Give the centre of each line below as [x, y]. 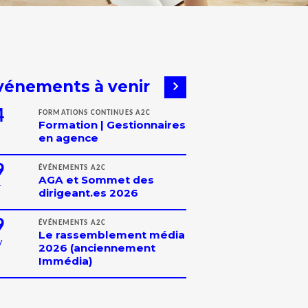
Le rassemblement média [112, 235]
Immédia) [66, 261]
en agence [68, 138]
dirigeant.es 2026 [88, 193]
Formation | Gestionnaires [112, 125]
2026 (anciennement [97, 248]
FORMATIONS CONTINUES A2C [95, 113]
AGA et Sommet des [96, 180]
